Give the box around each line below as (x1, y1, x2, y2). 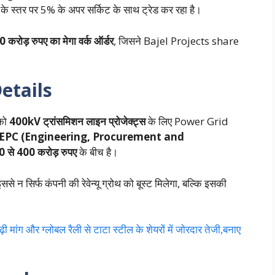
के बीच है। (76, 145, 118, 160)
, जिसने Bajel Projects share (113, 33, 239, 48)
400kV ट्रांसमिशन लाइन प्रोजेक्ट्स (9, 114, 145, 129)
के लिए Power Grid (145, 114, 228, 129)
